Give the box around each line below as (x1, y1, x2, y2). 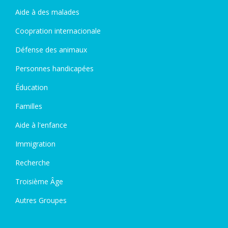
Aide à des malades (15, 7, 79, 17)
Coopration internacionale (15, 26, 101, 36)
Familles (15, 101, 42, 111)
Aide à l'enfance (15, 120, 67, 130)
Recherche (15, 158, 50, 167)
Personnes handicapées (15, 64, 94, 73)
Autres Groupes (15, 195, 67, 205)
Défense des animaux (15, 45, 87, 54)
